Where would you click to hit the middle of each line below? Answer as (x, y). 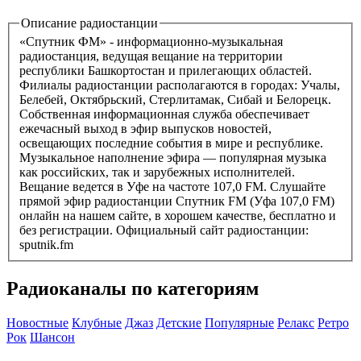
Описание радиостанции (89, 23)
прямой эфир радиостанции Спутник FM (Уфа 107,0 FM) (177, 201)
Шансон (52, 338)
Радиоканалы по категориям (133, 289)
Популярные (239, 323)
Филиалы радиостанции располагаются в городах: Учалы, (180, 85)
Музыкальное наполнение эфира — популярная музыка (173, 158)
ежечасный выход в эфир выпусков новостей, (145, 129)
